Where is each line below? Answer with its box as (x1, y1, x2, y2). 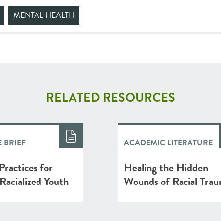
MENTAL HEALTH (13, 9, 74, 21)
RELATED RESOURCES (46, 88, 175, 107)
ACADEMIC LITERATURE (124, 137, 213, 148)
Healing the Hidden (124, 159, 208, 176)
